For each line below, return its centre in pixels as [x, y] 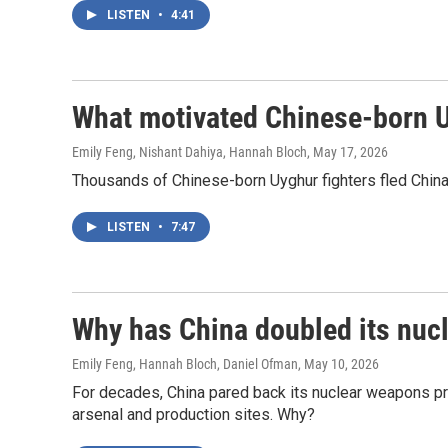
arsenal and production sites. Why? [193, 414]
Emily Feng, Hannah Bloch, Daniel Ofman [185, 364]
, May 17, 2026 [347, 152]
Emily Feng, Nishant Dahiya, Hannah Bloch [189, 152]
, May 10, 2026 [338, 364]
